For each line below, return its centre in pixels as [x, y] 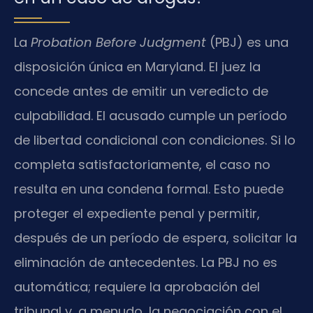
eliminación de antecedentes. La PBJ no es [146, 263]
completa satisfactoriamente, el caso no [142, 165]
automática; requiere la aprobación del [137, 287]
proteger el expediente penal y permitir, [137, 214]
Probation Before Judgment [118, 43]
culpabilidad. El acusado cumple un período [151, 116]
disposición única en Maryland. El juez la [137, 67]
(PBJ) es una [247, 43]
